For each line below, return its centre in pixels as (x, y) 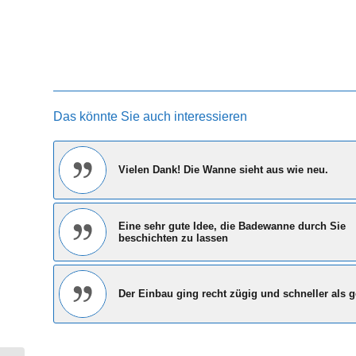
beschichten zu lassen (173, 238)
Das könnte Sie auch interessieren (150, 117)
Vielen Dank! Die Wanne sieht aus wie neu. (223, 170)
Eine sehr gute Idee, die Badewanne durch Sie (232, 226)
